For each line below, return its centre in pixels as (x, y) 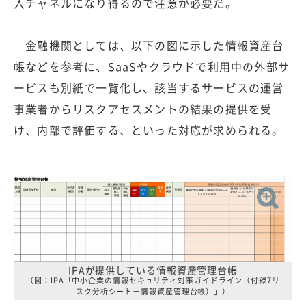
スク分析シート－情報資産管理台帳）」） (153, 291)
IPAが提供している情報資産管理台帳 (153, 269)
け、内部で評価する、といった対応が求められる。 (149, 129)
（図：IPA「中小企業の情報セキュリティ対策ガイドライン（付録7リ (153, 280)
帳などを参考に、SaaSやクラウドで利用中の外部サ (152, 66)
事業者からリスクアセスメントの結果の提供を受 (143, 108)
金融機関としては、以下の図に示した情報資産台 (149, 45)
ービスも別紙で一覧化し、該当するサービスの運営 (149, 87)
